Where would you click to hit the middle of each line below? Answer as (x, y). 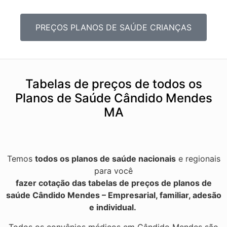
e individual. (113, 207)
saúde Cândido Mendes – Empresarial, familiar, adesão (113, 195)
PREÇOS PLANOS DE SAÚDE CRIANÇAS (113, 28)
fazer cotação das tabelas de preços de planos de (113, 183)
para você (113, 171)
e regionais (198, 159)
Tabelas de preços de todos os (113, 84)
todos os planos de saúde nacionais (105, 159)
